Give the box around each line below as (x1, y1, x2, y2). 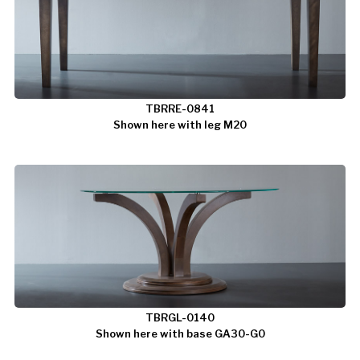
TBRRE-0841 (145, 102, 215, 116)
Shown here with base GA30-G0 (95, 327, 265, 340)
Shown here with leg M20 (113, 118, 247, 132)
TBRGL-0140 (145, 311, 215, 324)
